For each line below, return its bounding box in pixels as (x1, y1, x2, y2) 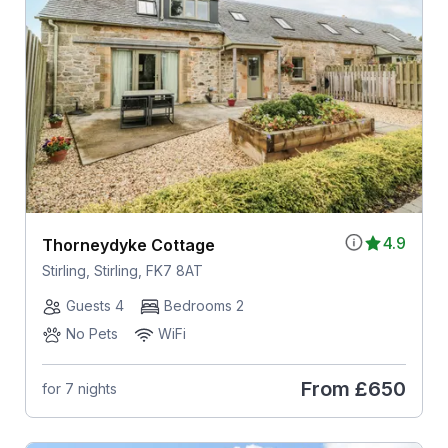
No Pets (65, 324, 118, 342)
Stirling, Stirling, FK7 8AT (41, 261, 203, 279)
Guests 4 (65, 296, 124, 314)
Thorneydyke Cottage (41, 234, 215, 255)
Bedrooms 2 (163, 296, 244, 314)
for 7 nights (41, 380, 117, 398)
